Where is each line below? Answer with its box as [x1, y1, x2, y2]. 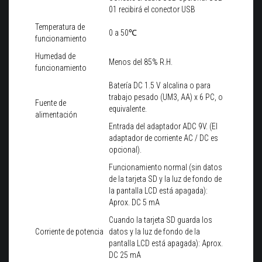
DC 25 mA [109, 250, 141, 260]
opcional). [109, 145, 142, 155]
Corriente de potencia [35, 227, 104, 237]
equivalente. [109, 104, 147, 114]
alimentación [35, 110, 77, 120]
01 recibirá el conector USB [109, 5, 195, 15]
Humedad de [35, 51, 75, 61]
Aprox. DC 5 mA [109, 198, 160, 208]
